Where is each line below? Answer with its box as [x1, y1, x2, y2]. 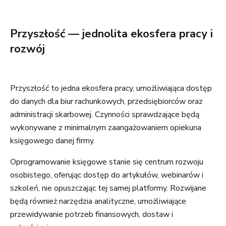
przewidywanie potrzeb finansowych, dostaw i [10, 209, 173, 220]
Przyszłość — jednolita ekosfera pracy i [10, 26, 213, 41]
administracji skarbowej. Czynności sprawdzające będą [10, 109, 199, 120]
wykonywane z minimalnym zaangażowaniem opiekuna [10, 122, 201, 133]
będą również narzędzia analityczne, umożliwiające [10, 196, 186, 207]
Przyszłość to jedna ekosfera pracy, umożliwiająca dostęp [10, 83, 212, 94]
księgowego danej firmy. [10, 135, 95, 146]
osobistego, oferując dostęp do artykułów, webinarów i [10, 169, 203, 181]
